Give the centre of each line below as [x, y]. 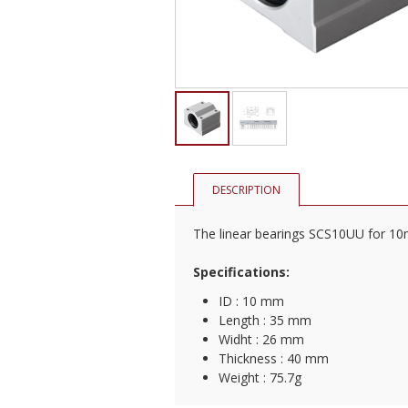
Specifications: [241, 272]
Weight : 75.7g [260, 377]
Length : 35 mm [265, 320]
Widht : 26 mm [261, 339]
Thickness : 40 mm [274, 358]
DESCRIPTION [246, 190]
